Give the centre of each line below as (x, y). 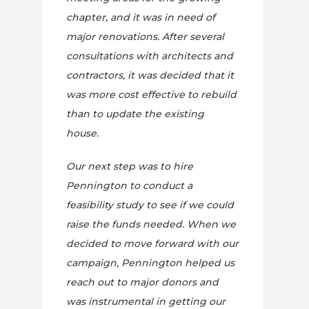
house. (82, 133)
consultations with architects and (149, 56)
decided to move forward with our (152, 243)
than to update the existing (135, 114)
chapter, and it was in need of (140, 17)
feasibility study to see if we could (150, 205)
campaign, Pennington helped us (150, 263)
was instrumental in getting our (146, 301)
